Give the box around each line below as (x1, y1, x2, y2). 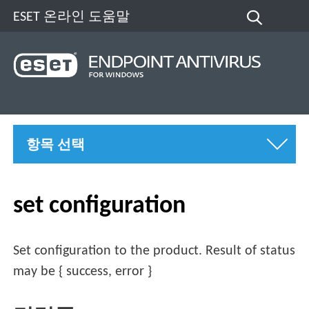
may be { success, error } (13, 265, 152, 279)
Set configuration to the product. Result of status (13, 244, 296, 259)
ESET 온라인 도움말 (13, 10, 130, 24)
